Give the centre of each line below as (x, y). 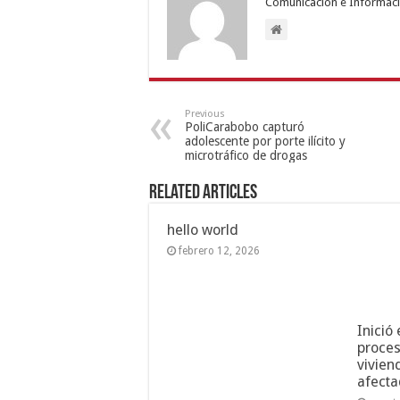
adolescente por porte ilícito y (265, 141)
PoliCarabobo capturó (245, 126)
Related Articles (203, 193)
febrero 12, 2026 (219, 250)
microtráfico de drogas (246, 155)
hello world (203, 229)
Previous (205, 113)
